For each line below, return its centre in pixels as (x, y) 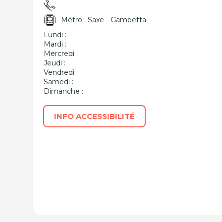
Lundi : (55, 35)
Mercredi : (61, 54)
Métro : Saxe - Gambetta (104, 20)
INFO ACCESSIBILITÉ (95, 116)
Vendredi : (61, 72)
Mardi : (55, 44)
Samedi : (59, 82)
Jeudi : (55, 63)
